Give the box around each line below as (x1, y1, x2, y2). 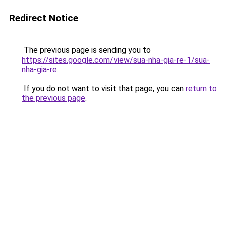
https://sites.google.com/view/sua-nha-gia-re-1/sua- (22, 55, 210, 65)
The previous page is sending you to (22, 45, 151, 55)
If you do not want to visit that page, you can (22, 84, 186, 93)
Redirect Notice (9, 12, 78, 24)
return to (186, 84, 217, 93)
